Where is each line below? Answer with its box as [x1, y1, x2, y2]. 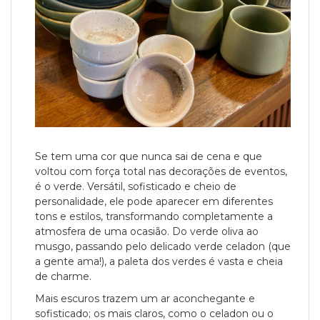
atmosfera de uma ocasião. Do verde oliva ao [35, 225, 259, 238]
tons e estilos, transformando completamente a [35, 210, 273, 223]
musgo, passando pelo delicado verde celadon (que [35, 240, 291, 253]
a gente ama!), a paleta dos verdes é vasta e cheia [35, 255, 283, 268]
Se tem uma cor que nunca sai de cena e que [35, 150, 262, 163]
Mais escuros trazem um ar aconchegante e [35, 292, 255, 305]
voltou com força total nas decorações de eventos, [35, 165, 287, 178]
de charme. [35, 270, 91, 283]
